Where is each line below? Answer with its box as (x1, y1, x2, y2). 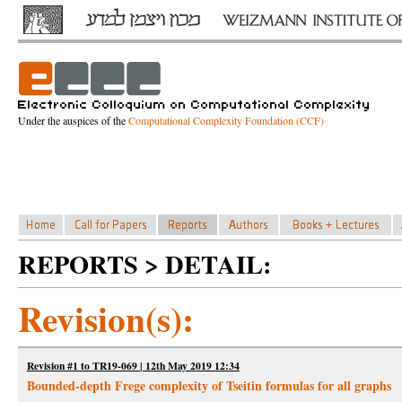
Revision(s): (18, 293, 194, 344)
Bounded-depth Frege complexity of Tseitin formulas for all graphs (27, 376, 391, 395)
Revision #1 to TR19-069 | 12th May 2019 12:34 (27, 358, 240, 373)
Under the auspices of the (18, 113, 128, 127)
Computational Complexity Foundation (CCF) (128, 113, 324, 127)
